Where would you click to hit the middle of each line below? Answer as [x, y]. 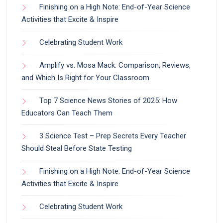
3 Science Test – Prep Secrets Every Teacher [113, 136]
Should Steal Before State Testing [77, 148]
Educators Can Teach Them [67, 113]
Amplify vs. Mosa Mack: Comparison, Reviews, [115, 65]
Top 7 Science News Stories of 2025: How [108, 101]
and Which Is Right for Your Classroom [85, 78]
